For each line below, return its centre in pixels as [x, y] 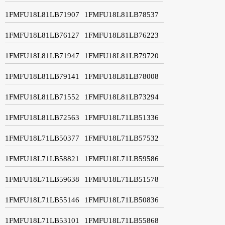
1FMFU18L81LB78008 [122, 76]
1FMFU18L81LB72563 [42, 117]
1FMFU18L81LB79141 [42, 76]
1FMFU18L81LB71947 [42, 55]
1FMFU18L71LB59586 [122, 158]
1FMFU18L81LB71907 [42, 14]
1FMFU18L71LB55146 [42, 200]
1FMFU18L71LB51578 [122, 179]
